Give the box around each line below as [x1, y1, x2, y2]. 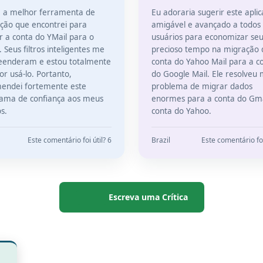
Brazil [151, 135, 170, 145]
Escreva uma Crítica [108, 191, 188, 203]
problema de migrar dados [151, 81, 252, 92]
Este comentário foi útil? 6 [28, 135, 112, 145]
